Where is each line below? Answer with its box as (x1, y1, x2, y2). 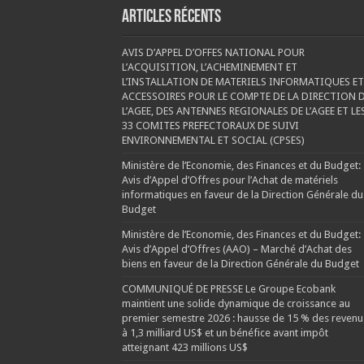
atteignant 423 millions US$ (121, 340, 248, 353)
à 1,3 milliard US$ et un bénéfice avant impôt (121, 326, 328, 339)
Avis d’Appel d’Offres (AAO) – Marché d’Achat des (121, 242, 352, 255)
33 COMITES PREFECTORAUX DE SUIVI (121, 119, 299, 132)
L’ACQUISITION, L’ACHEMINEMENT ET (121, 60, 297, 73)
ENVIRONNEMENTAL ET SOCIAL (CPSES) (121, 133, 305, 146)
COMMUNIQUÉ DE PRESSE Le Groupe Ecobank (121, 282, 336, 295)
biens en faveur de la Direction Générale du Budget (121, 257, 359, 270)
